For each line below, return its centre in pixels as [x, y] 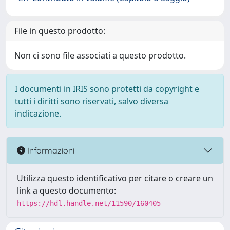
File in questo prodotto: [60, 31]
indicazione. [38, 113]
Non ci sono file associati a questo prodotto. [100, 55]
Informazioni [50, 150]
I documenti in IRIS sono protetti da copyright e [107, 89]
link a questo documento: [66, 190]
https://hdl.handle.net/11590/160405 [89, 203]
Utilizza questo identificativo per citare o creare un [115, 178]
